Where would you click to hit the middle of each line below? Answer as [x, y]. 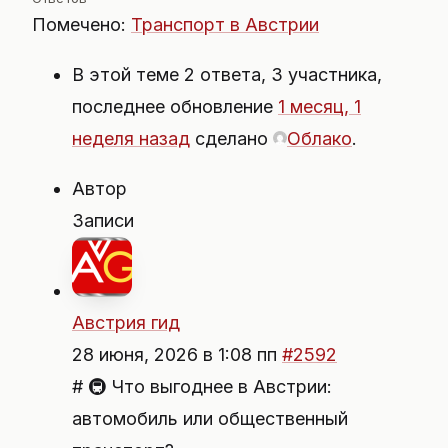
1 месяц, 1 [319, 106]
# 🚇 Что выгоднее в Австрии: [202, 386]
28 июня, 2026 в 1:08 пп [177, 354]
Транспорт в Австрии [225, 24]
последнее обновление [175, 106]
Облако [319, 138]
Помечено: [81, 24]
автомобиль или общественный [210, 418]
